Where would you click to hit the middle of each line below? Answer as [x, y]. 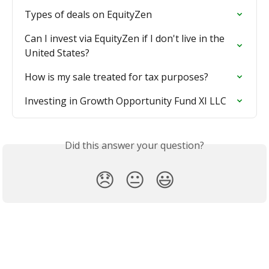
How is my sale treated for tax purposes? [116, 77]
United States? [57, 53]
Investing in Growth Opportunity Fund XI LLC [125, 101]
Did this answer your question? [134, 146]
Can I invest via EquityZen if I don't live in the [126, 39]
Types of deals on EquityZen [88, 15]
